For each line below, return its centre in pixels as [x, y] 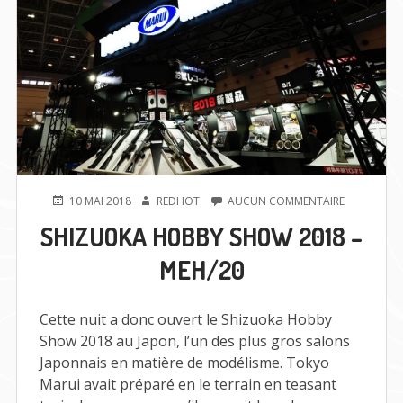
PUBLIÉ [68, 201]
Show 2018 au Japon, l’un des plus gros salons [194, 341]
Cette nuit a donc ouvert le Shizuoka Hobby [185, 320]
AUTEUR [158, 201]
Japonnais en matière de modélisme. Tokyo [184, 363]
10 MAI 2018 [100, 201]
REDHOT [178, 201]
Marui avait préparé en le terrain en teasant [188, 385]
